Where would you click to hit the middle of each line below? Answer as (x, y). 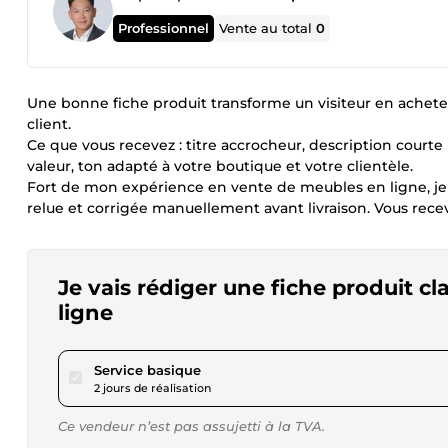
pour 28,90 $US (250, 369)
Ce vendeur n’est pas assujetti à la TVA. (191, 426)
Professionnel (164, 27)
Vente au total (268, 28)
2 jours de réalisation (152, 388)
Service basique (147, 370)
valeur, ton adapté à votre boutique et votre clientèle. (220, 166)
